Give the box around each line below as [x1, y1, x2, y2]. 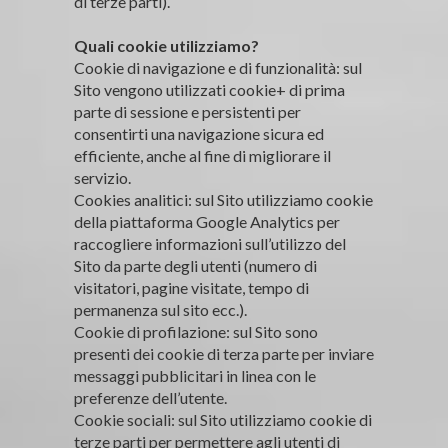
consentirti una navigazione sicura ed [74, 123, 324, 143]
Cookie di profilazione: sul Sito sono [74, 321, 318, 341]
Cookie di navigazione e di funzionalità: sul [74, 57, 362, 77]
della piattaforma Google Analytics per [74, 211, 340, 231]
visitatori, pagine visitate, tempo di [74, 277, 309, 297]
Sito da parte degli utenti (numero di [74, 255, 317, 275]
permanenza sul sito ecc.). [74, 299, 247, 319]
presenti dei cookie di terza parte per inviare [74, 343, 374, 363]
